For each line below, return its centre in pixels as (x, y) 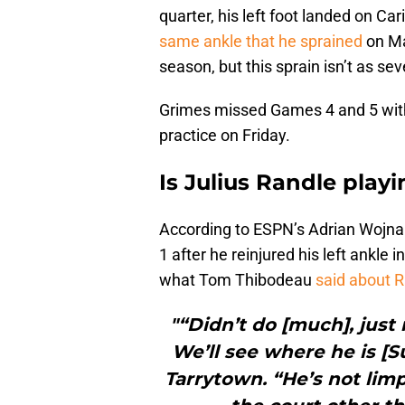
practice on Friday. (225, 136)
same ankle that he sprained (261, 42)
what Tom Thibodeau (237, 280)
